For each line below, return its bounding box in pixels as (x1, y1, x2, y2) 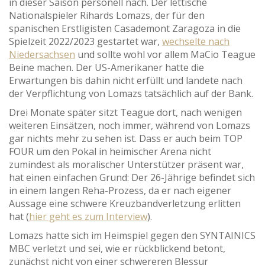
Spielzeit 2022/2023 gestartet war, (9, 35, 162, 49)
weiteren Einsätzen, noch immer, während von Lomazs (9, 119, 250, 132)
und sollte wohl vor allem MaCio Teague (75, 48, 256, 62)
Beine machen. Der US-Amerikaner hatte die (9, 61, 204, 75)
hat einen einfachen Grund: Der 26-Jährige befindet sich (9, 171, 255, 185)
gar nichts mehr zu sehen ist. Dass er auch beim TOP (9, 132, 243, 146)
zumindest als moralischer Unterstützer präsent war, (9, 158, 244, 172)
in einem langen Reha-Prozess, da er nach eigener (9, 184, 231, 198)
